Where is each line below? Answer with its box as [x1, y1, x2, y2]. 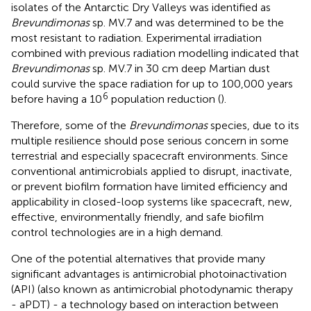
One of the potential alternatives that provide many [11, 251, 265, 265]
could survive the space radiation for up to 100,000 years [11, 76, 293, 90]
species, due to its [208, 118, 299, 132]
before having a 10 [11, 92, 102, 106]
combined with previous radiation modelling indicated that [11, 46, 299, 60]
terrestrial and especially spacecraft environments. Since [11, 149, 288, 162]
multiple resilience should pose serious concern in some [11, 133, 289, 147]
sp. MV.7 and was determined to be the [90, 15, 284, 29]
